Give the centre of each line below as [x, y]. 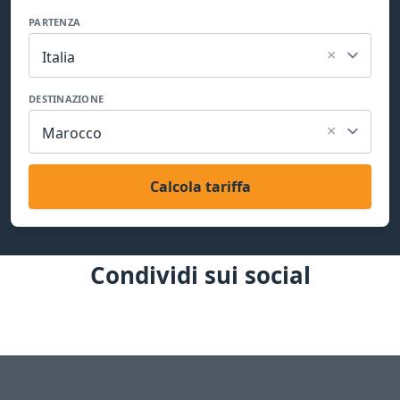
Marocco [72, 133]
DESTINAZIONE [67, 98]
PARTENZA [55, 22]
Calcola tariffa [200, 187]
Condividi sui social [200, 275]
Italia [58, 57]
